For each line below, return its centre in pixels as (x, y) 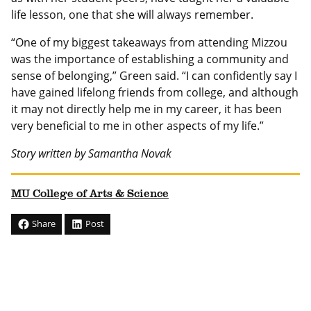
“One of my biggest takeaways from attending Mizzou (149, 43)
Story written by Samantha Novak (91, 154)
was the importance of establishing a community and (150, 59)
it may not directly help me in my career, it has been (146, 109)
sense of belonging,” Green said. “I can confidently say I (154, 76)
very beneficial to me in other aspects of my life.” (139, 126)
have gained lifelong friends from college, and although (155, 93)
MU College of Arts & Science (90, 195)
